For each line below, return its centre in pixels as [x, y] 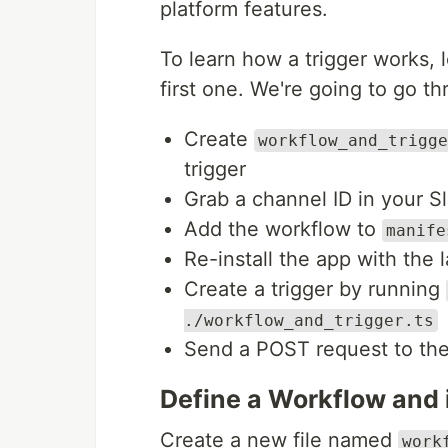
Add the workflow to [283, 229]
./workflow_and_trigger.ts [309, 320]
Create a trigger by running [315, 289]
